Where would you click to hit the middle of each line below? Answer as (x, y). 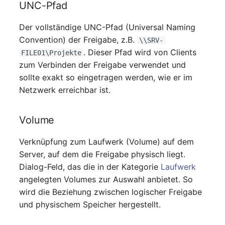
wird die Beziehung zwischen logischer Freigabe (111, 192)
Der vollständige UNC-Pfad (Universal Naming (107, 27)
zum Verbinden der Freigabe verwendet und (103, 65)
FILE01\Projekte (51, 52)
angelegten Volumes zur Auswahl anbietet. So (106, 179)
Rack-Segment (36, 51)
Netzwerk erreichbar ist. (65, 90)
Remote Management (48, 100)
